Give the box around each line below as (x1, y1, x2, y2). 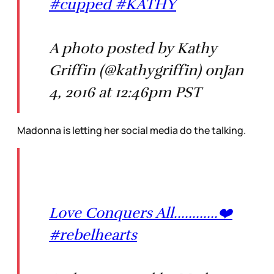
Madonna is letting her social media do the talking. (17, 123, 246, 137)
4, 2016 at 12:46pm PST (49, 83, 201, 102)
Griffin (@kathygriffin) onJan (49, 61, 243, 80)
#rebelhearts (49, 225, 137, 244)
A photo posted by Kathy (49, 39, 217, 57)
